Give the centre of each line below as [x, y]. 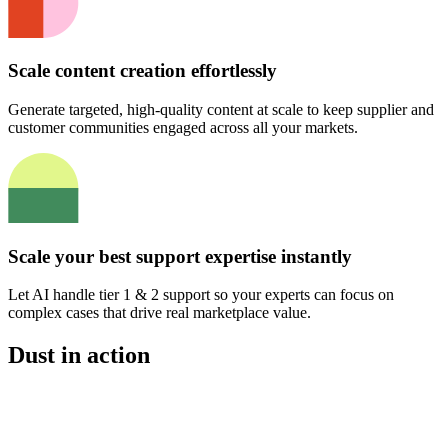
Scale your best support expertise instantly [180, 256]
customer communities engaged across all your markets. [183, 128]
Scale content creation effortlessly [142, 71]
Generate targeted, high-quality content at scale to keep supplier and [221, 110]
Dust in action [79, 355]
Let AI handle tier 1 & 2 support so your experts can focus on [201, 295]
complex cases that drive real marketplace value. [159, 313]
